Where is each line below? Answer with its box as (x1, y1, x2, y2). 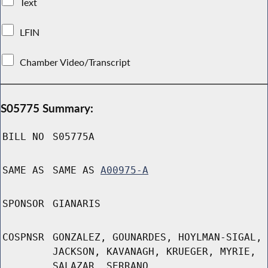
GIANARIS (53, 198, 100, 210)
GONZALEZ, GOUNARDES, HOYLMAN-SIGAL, (53, 232, 262, 243)
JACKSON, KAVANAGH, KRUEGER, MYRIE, (53, 246, 256, 258)
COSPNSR (2, 232, 44, 243)
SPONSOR (2, 198, 44, 210)
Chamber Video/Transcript (17, 56, 133, 68)
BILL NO (2, 131, 44, 143)
